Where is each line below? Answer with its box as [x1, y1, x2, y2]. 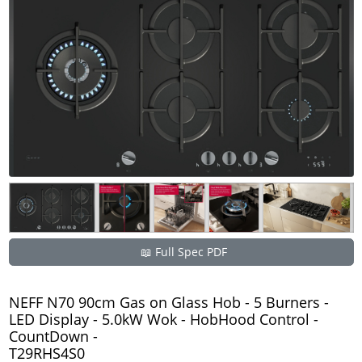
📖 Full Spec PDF [141, 244, 227, 260]
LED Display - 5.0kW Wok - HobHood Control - [8, 309, 318, 329]
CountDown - [8, 326, 98, 346]
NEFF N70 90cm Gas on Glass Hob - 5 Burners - [8, 292, 329, 312]
